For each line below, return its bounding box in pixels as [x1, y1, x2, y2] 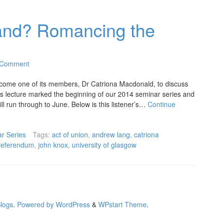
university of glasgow [72, 140, 136, 150]
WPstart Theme [98, 199, 147, 210]
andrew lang [92, 130, 130, 140]
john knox [38, 140, 68, 150]
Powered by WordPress [17, 199, 90, 210]
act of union [52, 130, 88, 140]
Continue [148, 99, 175, 109]
